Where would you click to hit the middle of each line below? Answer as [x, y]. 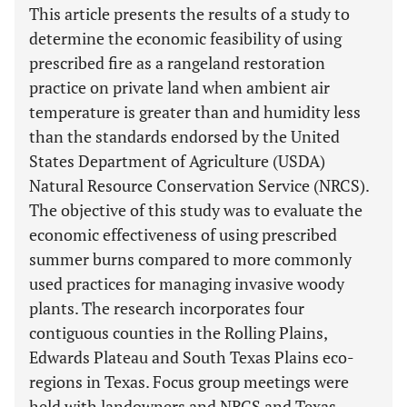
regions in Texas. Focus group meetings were [189, 382]
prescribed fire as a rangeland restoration [177, 63]
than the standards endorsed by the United [184, 136]
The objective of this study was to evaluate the [196, 210]
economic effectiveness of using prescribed [183, 234]
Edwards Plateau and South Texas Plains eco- [192, 357]
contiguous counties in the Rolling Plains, [178, 333]
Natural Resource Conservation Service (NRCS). [199, 185]
